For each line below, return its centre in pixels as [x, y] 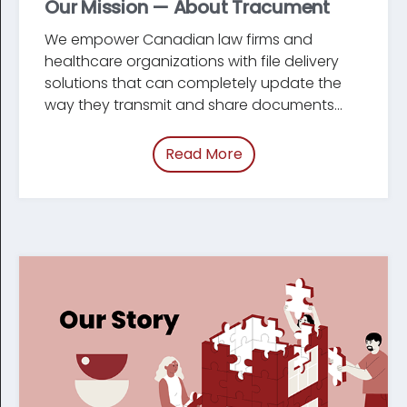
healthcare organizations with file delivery [192, 62]
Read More [203, 154]
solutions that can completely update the [193, 84]
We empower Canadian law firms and [179, 40]
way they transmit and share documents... [194, 105]
